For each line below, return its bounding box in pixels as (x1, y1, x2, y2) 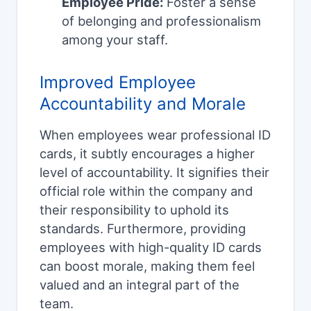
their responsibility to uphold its (40, 202, 229, 218)
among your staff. (62, 32, 168, 48)
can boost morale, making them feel (40, 258, 255, 274)
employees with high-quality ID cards (40, 239, 262, 255)
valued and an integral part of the (40, 277, 239, 293)
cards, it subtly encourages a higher (40, 146, 255, 162)
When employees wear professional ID (40, 127, 271, 143)
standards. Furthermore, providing (40, 221, 246, 237)
